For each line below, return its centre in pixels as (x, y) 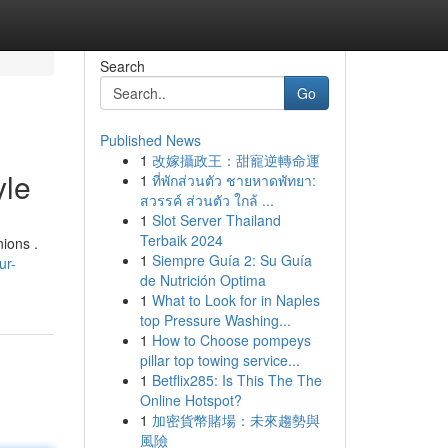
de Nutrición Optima (202, 280)
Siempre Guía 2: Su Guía (231, 260)
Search (122, 66)
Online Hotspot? (190, 400)
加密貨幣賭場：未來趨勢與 (235, 420)
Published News (150, 140)
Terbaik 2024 (181, 240)
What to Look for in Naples (235, 300)
